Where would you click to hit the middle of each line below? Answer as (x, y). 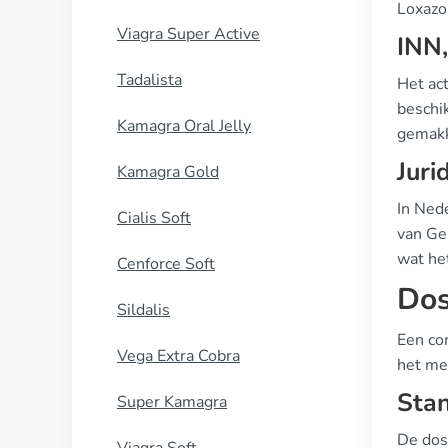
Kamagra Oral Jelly (184, 126)
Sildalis (143, 310)
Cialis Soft (154, 218)
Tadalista (149, 80)
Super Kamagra (172, 402)
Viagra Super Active (188, 34)
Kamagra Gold (168, 172)
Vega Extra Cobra (178, 356)
